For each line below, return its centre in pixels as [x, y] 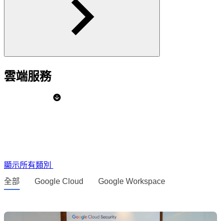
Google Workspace [132, 181]
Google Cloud [59, 181]
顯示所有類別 [29, 165]
